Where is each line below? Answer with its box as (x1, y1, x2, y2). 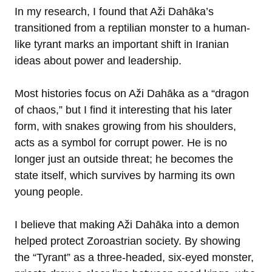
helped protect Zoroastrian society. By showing (15, 234, 240, 247)
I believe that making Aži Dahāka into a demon (15, 218, 239, 231)
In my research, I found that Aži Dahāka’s (15, 5, 214, 18)
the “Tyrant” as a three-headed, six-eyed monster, (15, 251, 254, 263)
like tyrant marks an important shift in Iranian (15, 38, 229, 50)
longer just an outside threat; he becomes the (15, 152, 233, 165)
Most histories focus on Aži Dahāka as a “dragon (15, 87, 249, 100)
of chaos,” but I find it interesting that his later (15, 103, 232, 116)
